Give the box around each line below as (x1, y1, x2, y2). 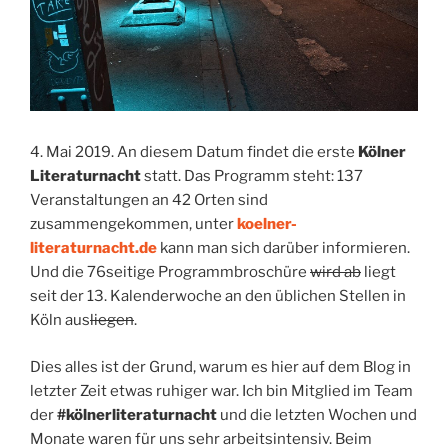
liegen (90, 311, 134, 330)
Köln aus (30, 311, 90, 330)
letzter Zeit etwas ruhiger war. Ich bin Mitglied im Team (30, 381, 413, 400)
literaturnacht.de (30, 239, 157, 258)
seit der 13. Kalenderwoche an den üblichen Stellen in (30, 287, 406, 306)
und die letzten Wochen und (217, 405, 417, 424)
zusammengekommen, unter (30, 215, 237, 234)
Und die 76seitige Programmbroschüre (30, 263, 310, 282)
